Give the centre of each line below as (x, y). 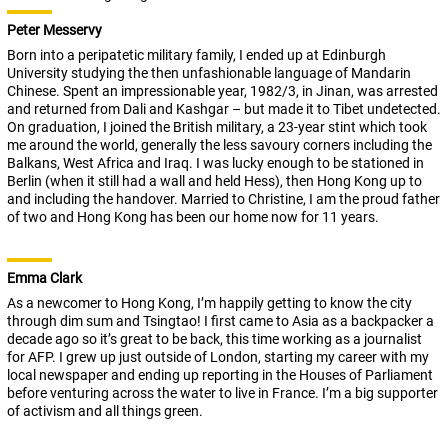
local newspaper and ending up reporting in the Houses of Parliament (220, 375)
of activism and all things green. (105, 411)
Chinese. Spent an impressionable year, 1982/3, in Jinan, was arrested (222, 91)
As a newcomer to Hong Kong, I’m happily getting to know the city (209, 303)
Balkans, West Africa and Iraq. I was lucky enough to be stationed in (215, 163)
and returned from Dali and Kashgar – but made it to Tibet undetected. (224, 109)
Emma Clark (44, 278)
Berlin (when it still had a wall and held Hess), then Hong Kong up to (214, 181)
